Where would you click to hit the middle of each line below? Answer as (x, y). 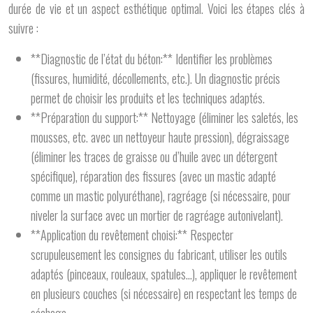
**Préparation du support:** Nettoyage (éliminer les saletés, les (165, 117)
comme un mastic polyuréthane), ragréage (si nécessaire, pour (161, 196)
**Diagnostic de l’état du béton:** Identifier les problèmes (152, 59)
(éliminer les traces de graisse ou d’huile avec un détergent (154, 156)
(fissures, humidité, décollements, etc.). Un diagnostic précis (155, 78)
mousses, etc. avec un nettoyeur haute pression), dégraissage (160, 137)
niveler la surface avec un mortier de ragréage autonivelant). (157, 215)
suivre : (23, 28)
